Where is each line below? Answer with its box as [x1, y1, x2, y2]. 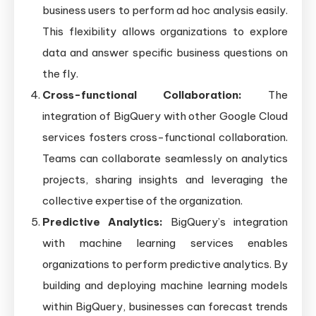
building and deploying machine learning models [42, 279, 288, 293]
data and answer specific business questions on [42, 46, 288, 60]
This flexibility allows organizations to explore [42, 25, 288, 39]
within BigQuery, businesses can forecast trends [42, 300, 288, 314]
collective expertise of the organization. [42, 194, 243, 208]
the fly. [42, 67, 78, 81]
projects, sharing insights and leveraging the [42, 173, 288, 187]
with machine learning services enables [42, 236, 288, 250]
